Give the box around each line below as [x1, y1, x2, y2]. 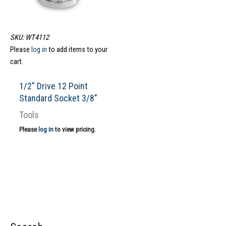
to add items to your [47, 44, 107, 54]
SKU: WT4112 [10, 32, 49, 42]
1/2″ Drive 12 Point [19, 81, 88, 92]
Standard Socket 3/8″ [19, 93, 97, 104]
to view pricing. [53, 126, 96, 134]
